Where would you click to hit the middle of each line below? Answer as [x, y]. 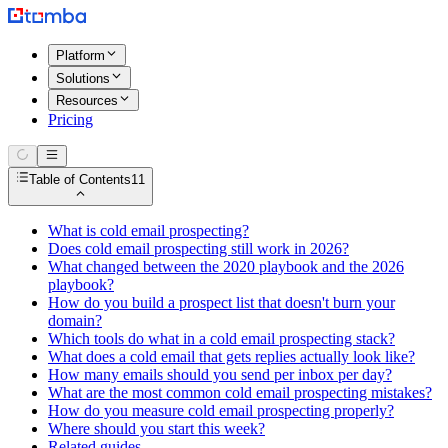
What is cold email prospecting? [148, 230]
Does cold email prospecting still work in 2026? [198, 248]
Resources [87, 100]
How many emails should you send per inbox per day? [220, 374]
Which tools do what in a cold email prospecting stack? [221, 338]
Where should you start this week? [156, 428]
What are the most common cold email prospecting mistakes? [240, 392]
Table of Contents [80, 179]
